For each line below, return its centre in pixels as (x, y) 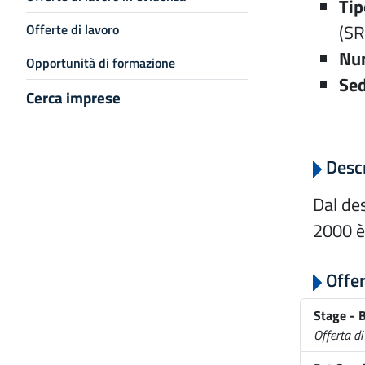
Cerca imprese (73, 97)
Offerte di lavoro (73, 29)
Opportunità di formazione (101, 63)
